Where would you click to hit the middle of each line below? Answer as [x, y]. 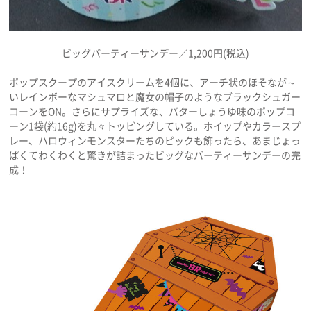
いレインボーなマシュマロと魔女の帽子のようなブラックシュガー [155, 97]
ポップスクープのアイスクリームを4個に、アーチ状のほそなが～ [153, 82]
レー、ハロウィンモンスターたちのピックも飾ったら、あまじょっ [155, 141]
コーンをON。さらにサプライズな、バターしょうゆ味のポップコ [152, 111]
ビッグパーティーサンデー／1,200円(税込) [155, 53]
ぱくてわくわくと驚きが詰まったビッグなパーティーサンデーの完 [155, 155]
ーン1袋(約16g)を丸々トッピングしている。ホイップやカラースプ [155, 126]
